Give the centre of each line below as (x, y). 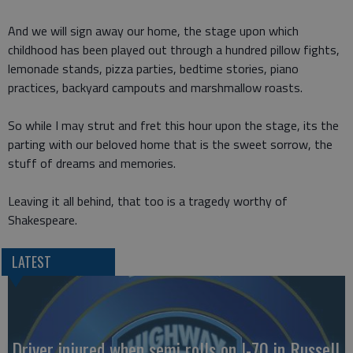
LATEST (31, 262)
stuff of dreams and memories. (92, 163)
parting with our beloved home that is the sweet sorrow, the (170, 145)
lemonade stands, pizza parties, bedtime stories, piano (153, 69)
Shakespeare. (43, 220)
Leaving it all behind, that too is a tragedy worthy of (148, 201)
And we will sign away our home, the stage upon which (153, 31)
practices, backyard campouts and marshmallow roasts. (155, 88)
